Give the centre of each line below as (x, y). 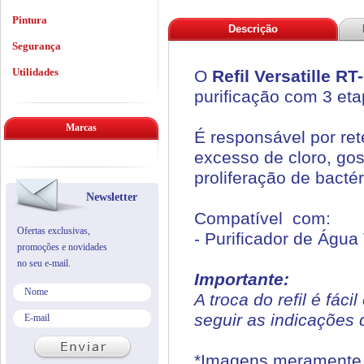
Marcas (81, 128)
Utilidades (35, 72)
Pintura (30, 20)
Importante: (242, 279)
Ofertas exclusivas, (54, 231)
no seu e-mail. (44, 263)
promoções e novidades (62, 247)
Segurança (37, 46)
